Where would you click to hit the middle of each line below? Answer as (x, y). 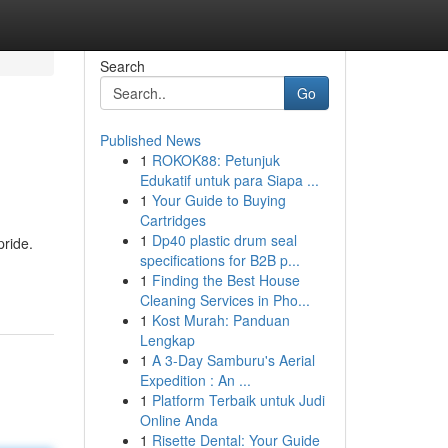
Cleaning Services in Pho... (224, 300)
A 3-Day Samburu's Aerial (233, 360)
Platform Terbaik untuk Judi (238, 400)
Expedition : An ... (195, 380)
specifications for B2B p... (219, 260)
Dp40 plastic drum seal (224, 240)
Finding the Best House (225, 280)
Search (122, 66)
